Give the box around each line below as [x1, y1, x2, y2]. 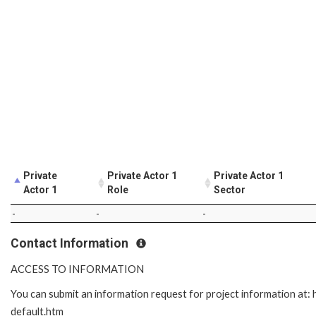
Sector [214, 183, 245, 195]
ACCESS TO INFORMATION [11, 263, 144, 276]
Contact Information [11, 236, 131, 250]
